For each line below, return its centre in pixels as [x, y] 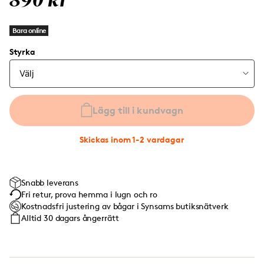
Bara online [29, 30]
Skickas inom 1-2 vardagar [132, 139]
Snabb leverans [50, 182]
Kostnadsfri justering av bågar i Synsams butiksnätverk [125, 206]
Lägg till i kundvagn [138, 110]
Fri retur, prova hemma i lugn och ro [89, 194]
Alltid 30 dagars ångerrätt [70, 218]
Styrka [22, 52]
